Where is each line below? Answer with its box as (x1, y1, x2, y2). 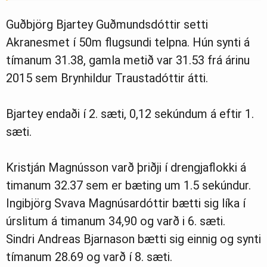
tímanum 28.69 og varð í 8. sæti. (6, 249, 172, 264)
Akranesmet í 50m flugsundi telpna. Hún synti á (6, 35, 250, 49)
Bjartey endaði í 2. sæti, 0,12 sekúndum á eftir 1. (6, 106, 254, 121)
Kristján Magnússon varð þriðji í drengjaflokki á (6, 160, 246, 175)
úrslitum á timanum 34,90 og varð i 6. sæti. (6, 213, 225, 228)
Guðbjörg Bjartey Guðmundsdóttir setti (6, 17, 208, 32)
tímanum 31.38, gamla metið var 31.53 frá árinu (6, 52, 250, 67)
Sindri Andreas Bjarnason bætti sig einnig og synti (6, 231, 261, 246)
